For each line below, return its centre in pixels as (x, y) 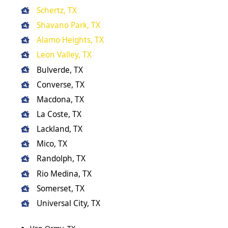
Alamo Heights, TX (70, 40)
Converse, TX (61, 84)
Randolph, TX (61, 159)
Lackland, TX (60, 129)
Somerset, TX (61, 188)
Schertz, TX (57, 10)
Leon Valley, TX (64, 55)
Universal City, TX (69, 203)
